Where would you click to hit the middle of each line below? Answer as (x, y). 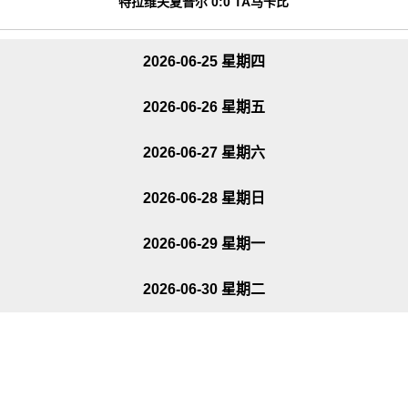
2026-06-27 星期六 (204, 153)
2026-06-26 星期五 (204, 107)
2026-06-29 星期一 (204, 244)
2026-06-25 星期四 (204, 61)
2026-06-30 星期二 (204, 289)
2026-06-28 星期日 (204, 198)
